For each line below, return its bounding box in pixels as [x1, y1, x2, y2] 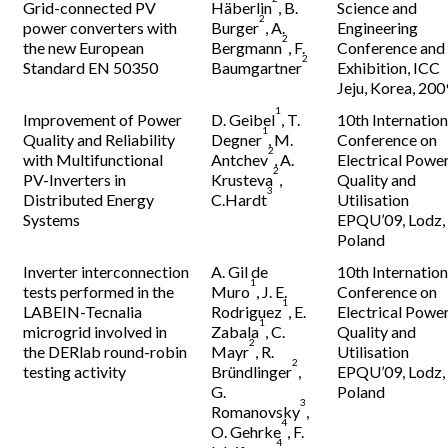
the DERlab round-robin [23, 342, 188, 361]
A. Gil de [211, 262, 269, 281]
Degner [211, 130, 263, 149]
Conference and [337, 38, 446, 57]
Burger [211, 18, 260, 37]
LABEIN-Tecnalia [23, 302, 143, 321]
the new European [23, 38, 145, 57]
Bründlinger [211, 362, 293, 381]
